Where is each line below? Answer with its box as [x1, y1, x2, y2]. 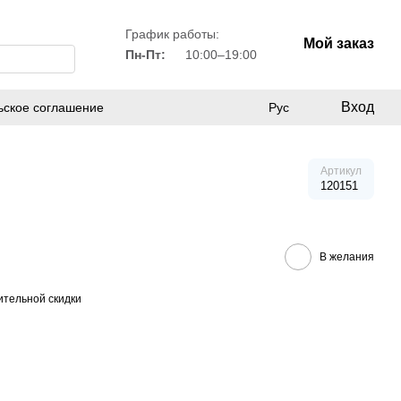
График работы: [124, 27, 219, 41]
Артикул [320, 165, 362, 177]
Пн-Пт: [124, 47, 166, 62]
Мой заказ [303, 36, 374, 51]
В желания [320, 250, 374, 263]
